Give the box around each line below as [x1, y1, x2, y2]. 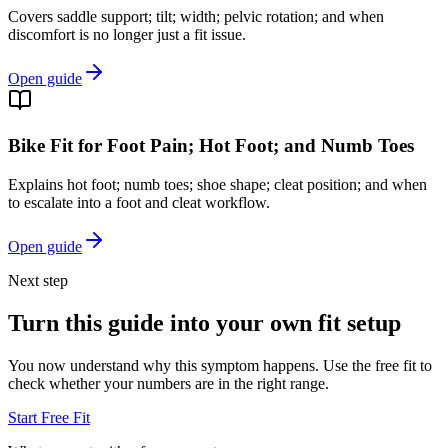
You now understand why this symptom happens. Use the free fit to [8, 356, 432, 374]
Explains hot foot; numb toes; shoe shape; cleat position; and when [8, 175, 427, 193]
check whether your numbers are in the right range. [8, 374, 329, 392]
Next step [8, 271, 68, 289]
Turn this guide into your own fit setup [8, 309, 401, 336]
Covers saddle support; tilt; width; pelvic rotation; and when [8, 8, 384, 26]
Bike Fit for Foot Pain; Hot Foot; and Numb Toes [8, 135, 414, 157]
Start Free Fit [8, 408, 90, 426]
